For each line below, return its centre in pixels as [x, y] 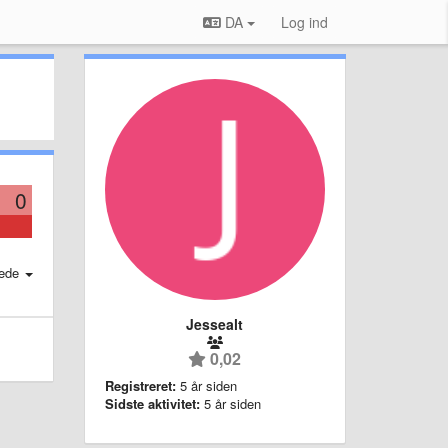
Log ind [304, 22]
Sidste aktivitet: [152, 403]
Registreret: [140, 385]
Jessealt [215, 323]
